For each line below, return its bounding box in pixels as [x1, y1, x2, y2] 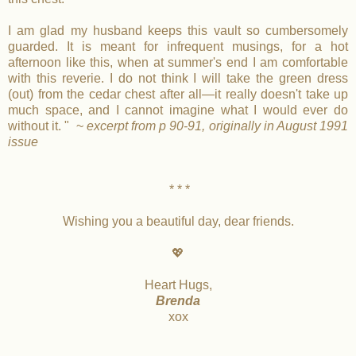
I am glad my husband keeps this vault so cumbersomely [8, 23, 348, 37]
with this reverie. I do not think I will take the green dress [8, 71, 348, 85]
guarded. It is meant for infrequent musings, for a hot [8, 39, 348, 53]
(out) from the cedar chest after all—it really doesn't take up [8, 87, 348, 101]
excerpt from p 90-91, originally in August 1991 [86, 118, 349, 133]
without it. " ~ [8, 118, 87, 133]
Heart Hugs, [144, 277, 212, 292]
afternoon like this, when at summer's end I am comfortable [8, 55, 348, 69]
